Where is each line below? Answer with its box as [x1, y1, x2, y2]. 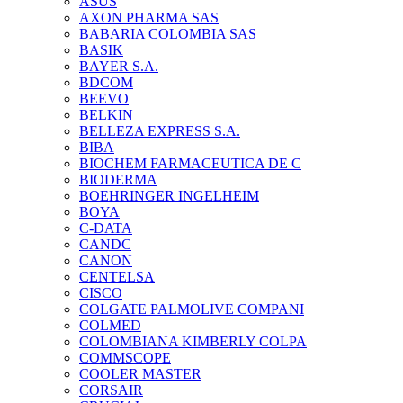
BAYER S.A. [79, 58, 158, 74]
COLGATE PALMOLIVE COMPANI [79, 301, 304, 317]
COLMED [79, 318, 141, 333]
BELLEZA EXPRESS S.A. [79, 123, 240, 139]
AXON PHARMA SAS [79, 10, 219, 25]
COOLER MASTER [79, 366, 201, 381]
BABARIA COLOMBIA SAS [79, 26, 256, 41]
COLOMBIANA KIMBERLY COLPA [79, 334, 307, 349]
